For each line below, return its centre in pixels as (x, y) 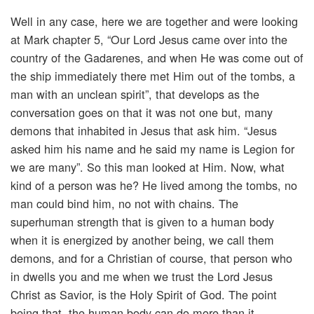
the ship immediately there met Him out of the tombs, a (153, 76)
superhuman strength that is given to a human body (142, 222)
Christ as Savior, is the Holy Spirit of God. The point (144, 295)
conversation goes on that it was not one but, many (142, 112)
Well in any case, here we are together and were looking (154, 21)
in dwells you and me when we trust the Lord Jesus (142, 277)
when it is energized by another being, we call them (142, 240)
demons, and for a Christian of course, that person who (151, 258)
